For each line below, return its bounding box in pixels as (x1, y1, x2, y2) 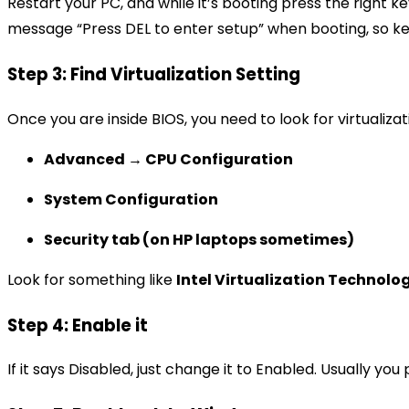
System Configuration (44, 188, 218, 210)
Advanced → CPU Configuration (44, 148, 293, 170)
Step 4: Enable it (7, 312, 148, 338)
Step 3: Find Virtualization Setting (7, 62, 300, 88)
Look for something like (7, 268, 176, 290)
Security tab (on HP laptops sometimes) (44, 228, 354, 250)
